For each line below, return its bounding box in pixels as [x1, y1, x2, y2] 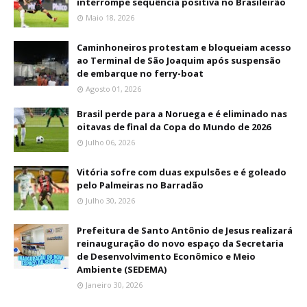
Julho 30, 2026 [86, 195, 135, 206]
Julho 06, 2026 [86, 137, 135, 147]
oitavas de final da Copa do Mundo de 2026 [77, 121, 271, 133]
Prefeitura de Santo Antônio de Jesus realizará [77, 224, 293, 236]
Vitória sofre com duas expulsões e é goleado [77, 166, 286, 178]
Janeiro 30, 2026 [86, 280, 143, 290]
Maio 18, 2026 [86, 12, 134, 23]
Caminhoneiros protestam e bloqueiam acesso [77, 41, 291, 53]
